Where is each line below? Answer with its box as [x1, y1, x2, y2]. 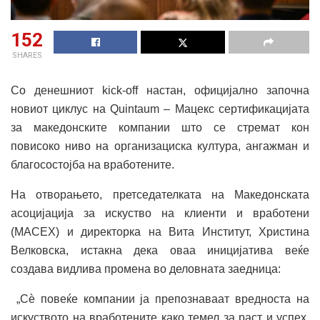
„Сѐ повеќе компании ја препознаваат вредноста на [11, 292, 309, 305]
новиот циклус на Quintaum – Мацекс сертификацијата [11, 102, 309, 115]
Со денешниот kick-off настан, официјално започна [11, 84, 309, 96]
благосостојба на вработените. [11, 158, 174, 171]
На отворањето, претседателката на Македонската [11, 188, 309, 201]
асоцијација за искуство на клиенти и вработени [11, 206, 309, 219]
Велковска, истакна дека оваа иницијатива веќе [11, 244, 309, 256]
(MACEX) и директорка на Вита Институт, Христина [11, 225, 309, 238]
